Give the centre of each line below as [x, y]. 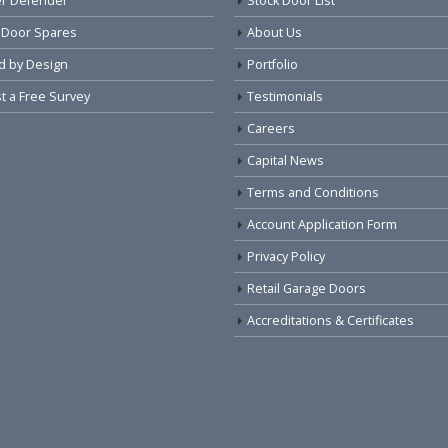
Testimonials [285, 96]
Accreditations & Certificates [330, 320]
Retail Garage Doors [306, 288]
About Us [274, 32]
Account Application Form [322, 224]
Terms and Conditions [313, 192]
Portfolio [272, 64]
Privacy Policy [286, 256]
